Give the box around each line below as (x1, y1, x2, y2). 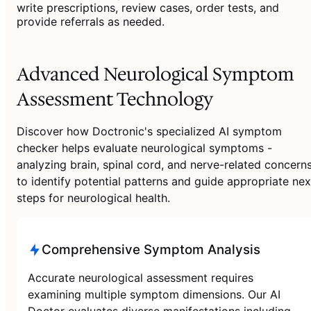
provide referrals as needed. (17, 14, 165, 28)
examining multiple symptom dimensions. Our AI (28, 287, 280, 301)
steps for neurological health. (17, 190, 170, 205)
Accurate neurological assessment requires (28, 270, 253, 285)
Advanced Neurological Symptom (17, 61, 294, 86)
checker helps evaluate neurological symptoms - (17, 140, 272, 155)
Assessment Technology (17, 86, 213, 111)
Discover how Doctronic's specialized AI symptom (17, 124, 282, 138)
